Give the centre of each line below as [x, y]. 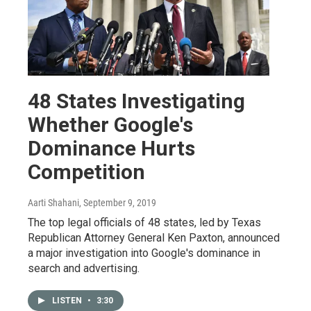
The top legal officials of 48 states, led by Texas [144, 222]
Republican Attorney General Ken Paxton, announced [154, 237]
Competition [86, 171]
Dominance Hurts [111, 148]
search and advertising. [84, 268]
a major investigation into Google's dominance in [144, 253]
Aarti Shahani [53, 202]
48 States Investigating [136, 101]
